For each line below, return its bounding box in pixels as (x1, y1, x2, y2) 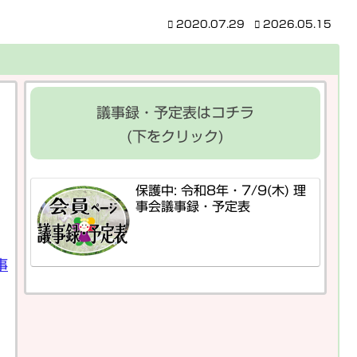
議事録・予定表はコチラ (96, 104, 254, 120)
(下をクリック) (126, 128, 224, 143)
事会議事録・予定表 (135, 200, 250, 214)
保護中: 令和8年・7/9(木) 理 (135, 184, 306, 198)
